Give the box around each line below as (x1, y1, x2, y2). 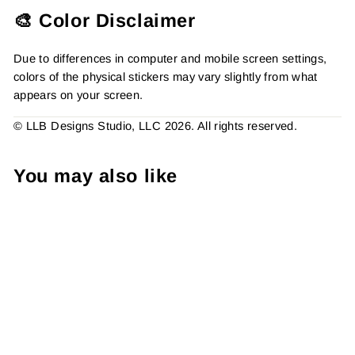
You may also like (13, 166, 178, 187)
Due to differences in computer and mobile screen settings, (13, 52, 327, 66)
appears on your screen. (13, 89, 143, 102)
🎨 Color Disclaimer (13, 10, 196, 32)
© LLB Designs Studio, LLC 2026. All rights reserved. (13, 120, 298, 133)
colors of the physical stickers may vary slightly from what (13, 71, 318, 84)
